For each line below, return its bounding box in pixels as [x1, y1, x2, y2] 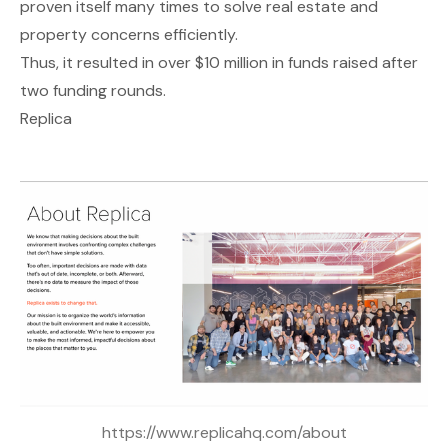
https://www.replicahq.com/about [101, 421, 347, 443]
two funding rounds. [20, 80, 166, 102]
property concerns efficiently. [20, 24, 238, 46]
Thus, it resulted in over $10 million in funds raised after [20, 52, 418, 74]
